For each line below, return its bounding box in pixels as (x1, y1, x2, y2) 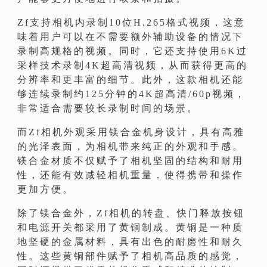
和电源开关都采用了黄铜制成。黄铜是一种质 (17, 222, 244, 233)
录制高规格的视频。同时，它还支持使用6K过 (17, 46, 249, 57)
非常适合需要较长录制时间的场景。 (17, 103, 199, 114)
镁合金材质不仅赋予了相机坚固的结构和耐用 (17, 156, 244, 166)
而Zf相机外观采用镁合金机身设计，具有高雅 (17, 127, 246, 138)
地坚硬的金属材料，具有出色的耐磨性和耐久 (17, 237, 244, 247)
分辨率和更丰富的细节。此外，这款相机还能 (17, 74, 244, 85)
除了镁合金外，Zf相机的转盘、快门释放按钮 (17, 208, 246, 219)
